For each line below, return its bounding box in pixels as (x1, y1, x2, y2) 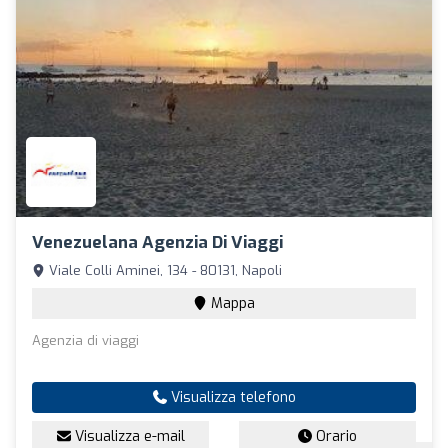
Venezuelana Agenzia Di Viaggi (32, 231, 283, 255)
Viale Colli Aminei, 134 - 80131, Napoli (45, 262, 282, 280)
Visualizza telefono (166, 388, 296, 408)
